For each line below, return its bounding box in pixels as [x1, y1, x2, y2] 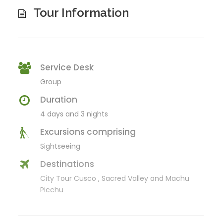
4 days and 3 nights [40, 109, 108, 119]
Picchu [40, 185, 63, 195]
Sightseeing [40, 141, 80, 151]
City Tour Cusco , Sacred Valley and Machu [40, 173, 189, 183]
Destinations [40, 158, 94, 170]
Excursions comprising [40, 126, 136, 138]
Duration [40, 94, 77, 106]
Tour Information [33, 5, 129, 20]
